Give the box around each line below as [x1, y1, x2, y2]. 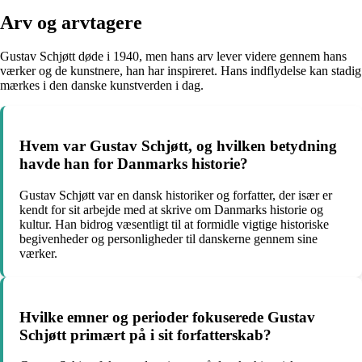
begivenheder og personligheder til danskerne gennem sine [19, 231, 318, 246]
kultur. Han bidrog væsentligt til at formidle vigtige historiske [19, 217, 329, 231]
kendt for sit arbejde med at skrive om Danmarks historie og [19, 202, 323, 217]
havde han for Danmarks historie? [19, 155, 248, 173]
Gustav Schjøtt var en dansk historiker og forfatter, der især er [19, 187, 332, 202]
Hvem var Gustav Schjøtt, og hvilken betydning [19, 137, 337, 155]
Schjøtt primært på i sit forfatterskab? [19, 326, 271, 343]
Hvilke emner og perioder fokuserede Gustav [19, 308, 315, 326]
